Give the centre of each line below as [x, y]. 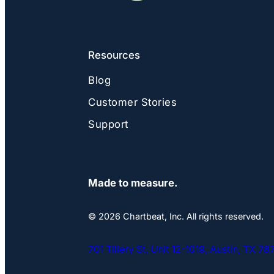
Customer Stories [132, 102]
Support [108, 124]
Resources [114, 55]
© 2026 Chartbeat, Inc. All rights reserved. [176, 217]
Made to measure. [133, 183]
